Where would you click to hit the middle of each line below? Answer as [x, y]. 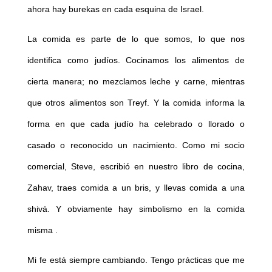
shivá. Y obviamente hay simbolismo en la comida [136, 209]
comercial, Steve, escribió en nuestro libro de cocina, [136, 166]
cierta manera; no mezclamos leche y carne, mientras [136, 81]
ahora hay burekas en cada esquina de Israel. [115, 9]
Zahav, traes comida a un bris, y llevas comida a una [136, 187]
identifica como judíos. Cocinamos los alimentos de [136, 60]
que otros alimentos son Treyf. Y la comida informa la [136, 102]
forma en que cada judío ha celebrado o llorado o [136, 124]
